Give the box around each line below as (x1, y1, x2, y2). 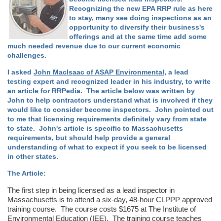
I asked (7, 68, 34, 76)
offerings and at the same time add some (69, 33, 207, 40)
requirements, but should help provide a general (7, 134, 170, 142)
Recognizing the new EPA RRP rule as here (69, 4, 213, 12)
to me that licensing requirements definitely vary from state (7, 115, 207, 123)
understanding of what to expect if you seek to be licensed (7, 143, 207, 151)
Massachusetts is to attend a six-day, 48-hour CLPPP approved (7, 195, 212, 204)
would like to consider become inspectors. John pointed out (7, 106, 214, 113)
